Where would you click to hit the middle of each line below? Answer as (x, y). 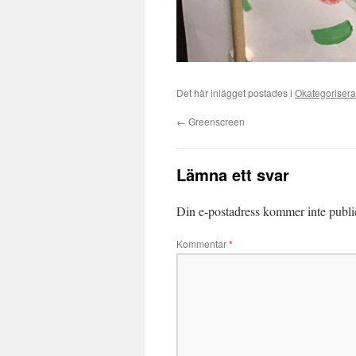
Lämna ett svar (233, 175)
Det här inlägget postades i (236, 93)
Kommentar (203, 244)
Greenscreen (215, 122)
